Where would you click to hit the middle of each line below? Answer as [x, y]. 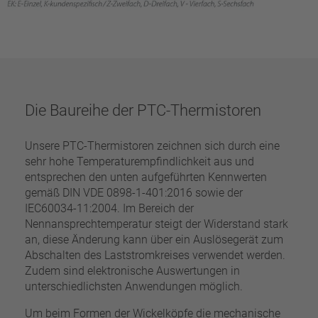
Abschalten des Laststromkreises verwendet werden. [155, 256]
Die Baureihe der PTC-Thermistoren [143, 111]
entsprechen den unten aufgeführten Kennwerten [146, 177]
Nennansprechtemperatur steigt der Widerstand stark [156, 224]
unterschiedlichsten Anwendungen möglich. [133, 287]
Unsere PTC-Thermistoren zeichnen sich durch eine [152, 146]
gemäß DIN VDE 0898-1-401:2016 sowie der [133, 193]
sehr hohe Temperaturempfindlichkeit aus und [139, 162]
